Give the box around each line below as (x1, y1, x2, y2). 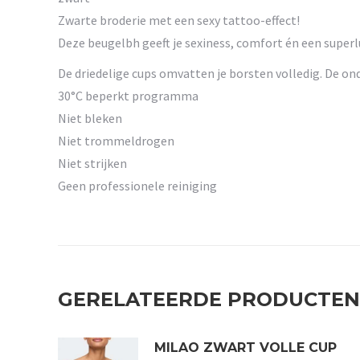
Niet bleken (58, 109, 122, 126)
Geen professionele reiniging (58, 177, 217, 194)
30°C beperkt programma (58, 87, 198, 104)
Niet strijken (58, 154, 127, 171)
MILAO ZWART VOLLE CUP (154, 339, 337, 355)
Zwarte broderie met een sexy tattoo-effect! (58, 11, 300, 28)
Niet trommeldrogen (58, 132, 174, 149)
